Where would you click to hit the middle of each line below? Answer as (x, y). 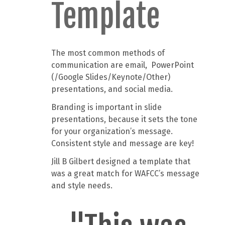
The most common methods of (108, 53)
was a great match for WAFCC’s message (126, 174)
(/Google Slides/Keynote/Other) (111, 77)
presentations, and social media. (113, 89)
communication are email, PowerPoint (123, 65)
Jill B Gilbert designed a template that (121, 162)
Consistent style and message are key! (123, 144)
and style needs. (83, 186)
